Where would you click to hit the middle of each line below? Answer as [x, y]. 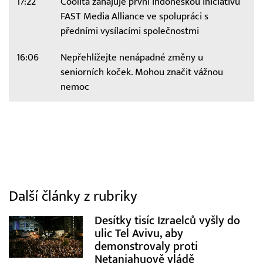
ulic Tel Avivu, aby [139, 234]
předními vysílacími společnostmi [129, 31]
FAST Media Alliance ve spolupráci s [134, 16]
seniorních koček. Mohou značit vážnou [141, 72]
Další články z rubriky [73, 197]
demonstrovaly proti [146, 247]
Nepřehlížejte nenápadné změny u [131, 57]
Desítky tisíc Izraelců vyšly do [167, 221]
